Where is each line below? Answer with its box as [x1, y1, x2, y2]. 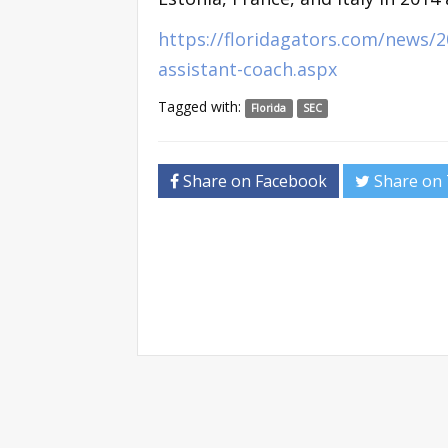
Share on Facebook [179, 169, 327, 192]
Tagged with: [158, 96, 245, 116]
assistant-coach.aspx [158, 56, 337, 81]
